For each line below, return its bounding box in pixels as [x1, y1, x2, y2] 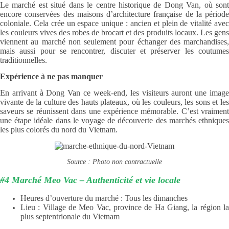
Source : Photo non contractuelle [67, 158, 162, 166]
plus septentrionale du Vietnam [20, 212, 120, 221]
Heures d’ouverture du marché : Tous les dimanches [20, 194, 188, 203]
